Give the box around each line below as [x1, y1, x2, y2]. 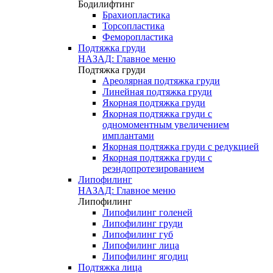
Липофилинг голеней [102, 207, 193, 218]
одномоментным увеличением [102, 119, 229, 130]
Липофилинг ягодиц [102, 251, 188, 261]
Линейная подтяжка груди [102, 87, 212, 97]
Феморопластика [102, 32, 173, 42]
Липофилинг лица [102, 240, 179, 250]
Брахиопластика [102, 10, 170, 20]
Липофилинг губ [102, 229, 173, 239]
